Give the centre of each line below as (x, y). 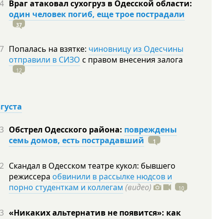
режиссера (31, 176)
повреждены (151, 130)
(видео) (138, 187)
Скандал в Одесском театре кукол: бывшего (92, 166)
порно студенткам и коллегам (66, 187)
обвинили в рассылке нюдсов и (112, 176)
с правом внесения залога (131, 60)
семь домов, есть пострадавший (77, 140)
